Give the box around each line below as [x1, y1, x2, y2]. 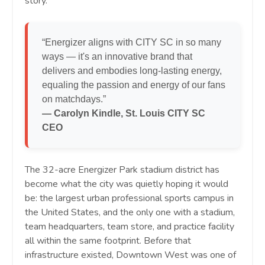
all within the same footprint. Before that [25, 234, 191, 248]
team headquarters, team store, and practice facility [25, 220, 234, 234]
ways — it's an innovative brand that [42, 51, 192, 62]
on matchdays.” [42, 94, 106, 105]
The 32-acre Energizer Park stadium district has [25, 163, 219, 177]
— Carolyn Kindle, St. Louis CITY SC [42, 108, 205, 119]
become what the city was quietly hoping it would [25, 177, 228, 191]
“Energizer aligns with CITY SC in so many [42, 37, 221, 48]
